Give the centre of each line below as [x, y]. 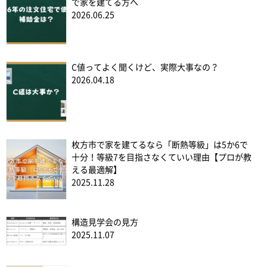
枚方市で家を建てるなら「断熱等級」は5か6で [160, 145]
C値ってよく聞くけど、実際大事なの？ [145, 67]
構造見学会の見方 [105, 222]
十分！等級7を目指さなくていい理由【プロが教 [162, 157]
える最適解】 [97, 170]
